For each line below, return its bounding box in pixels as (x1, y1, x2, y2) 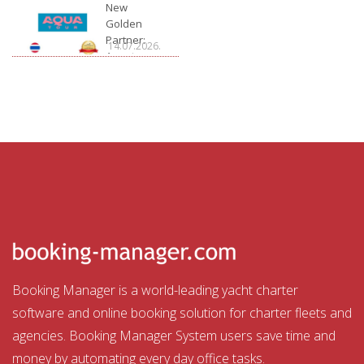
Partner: (106, 32, 146, 47)
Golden (106, 16, 143, 31)
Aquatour (106, 49, 153, 63)
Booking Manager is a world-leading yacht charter (12, 281, 298, 300)
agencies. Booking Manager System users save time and (12, 327, 336, 345)
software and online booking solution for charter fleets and (12, 304, 352, 323)
